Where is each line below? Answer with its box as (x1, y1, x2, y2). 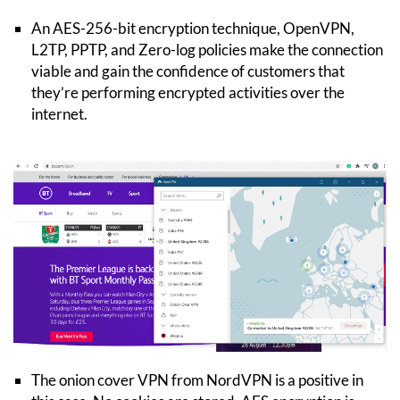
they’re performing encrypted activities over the (31, 82, 345, 102)
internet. (31, 104, 87, 123)
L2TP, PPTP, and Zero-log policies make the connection (31, 39, 383, 59)
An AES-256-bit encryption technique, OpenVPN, (31, 18, 354, 37)
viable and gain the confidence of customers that (31, 61, 345, 80)
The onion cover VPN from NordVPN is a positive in (31, 370, 363, 389)
